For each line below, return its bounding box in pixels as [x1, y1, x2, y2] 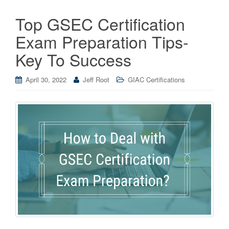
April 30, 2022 [26, 74, 66, 84]
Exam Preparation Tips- [15, 29, 189, 53]
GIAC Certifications [128, 74, 185, 84]
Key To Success [15, 47, 131, 71]
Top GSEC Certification [15, 11, 185, 35]
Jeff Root [83, 74, 109, 84]
